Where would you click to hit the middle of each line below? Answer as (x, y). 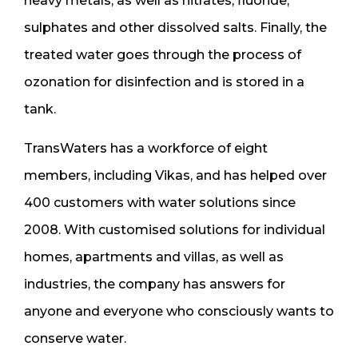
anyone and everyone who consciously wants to (179, 311)
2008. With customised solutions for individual (175, 229)
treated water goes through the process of (163, 54)
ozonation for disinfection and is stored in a (164, 82)
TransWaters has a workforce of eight (146, 148)
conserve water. (77, 338)
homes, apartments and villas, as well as (154, 257)
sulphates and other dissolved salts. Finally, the (175, 27)
